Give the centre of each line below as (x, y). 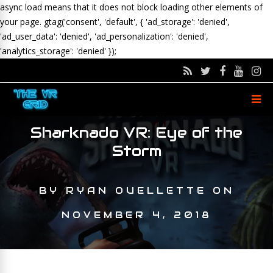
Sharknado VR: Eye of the (136, 133)
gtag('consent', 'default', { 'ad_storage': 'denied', (137, 22)
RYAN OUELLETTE (136, 190)
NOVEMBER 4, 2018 (136, 215)
